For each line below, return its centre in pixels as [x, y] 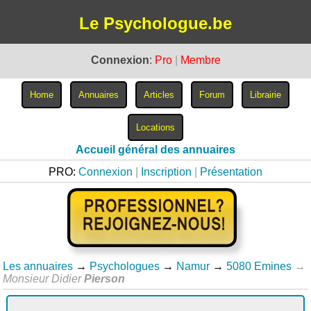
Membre [200, 60]
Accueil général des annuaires [155, 150]
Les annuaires [38, 266]
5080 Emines [259, 266]
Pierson [105, 279]
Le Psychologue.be [155, 23]
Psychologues [125, 266]
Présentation [231, 172]
